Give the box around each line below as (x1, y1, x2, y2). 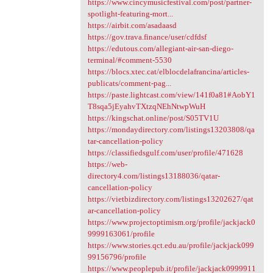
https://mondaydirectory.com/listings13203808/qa (87, 125, 255, 135)
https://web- (87, 160, 127, 169)
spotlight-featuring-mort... (87, 9, 173, 19)
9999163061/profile (87, 229, 155, 239)
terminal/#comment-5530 (87, 55, 172, 65)
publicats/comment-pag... (87, 79, 171, 88)
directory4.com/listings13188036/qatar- (87, 171, 220, 181)
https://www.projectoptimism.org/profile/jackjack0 (87, 218, 255, 227)
